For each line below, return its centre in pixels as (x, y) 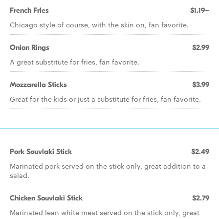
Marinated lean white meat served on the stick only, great (105, 212)
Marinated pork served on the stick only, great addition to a (108, 166)
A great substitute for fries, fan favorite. (75, 62)
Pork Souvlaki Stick (41, 152)
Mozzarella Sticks (38, 85)
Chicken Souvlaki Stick (46, 198)
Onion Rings (30, 47)
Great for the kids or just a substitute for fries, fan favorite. (105, 99)
